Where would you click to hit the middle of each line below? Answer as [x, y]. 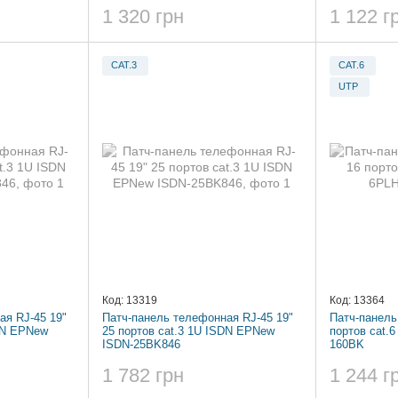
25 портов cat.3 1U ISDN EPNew [188, 330]
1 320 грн [143, 16]
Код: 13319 [130, 300]
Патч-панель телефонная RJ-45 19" [198, 317]
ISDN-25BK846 [141, 344]
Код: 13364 [357, 300]
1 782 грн [143, 376]
